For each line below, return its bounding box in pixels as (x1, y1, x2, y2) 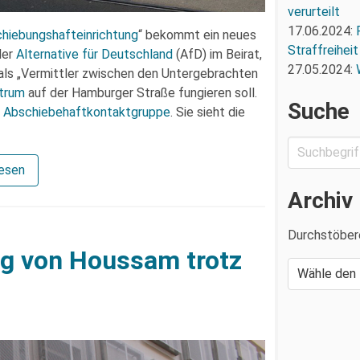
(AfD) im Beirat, (173, 46, 262, 62)
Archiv (287, 186, 353, 214)
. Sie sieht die (170, 104, 245, 120)
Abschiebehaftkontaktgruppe (3, 104, 170, 120)
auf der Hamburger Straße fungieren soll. (25, 84, 257, 100)
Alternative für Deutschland (16, 46, 173, 62)
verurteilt (287, 3, 340, 19)
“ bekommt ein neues (138, 27, 256, 43)
